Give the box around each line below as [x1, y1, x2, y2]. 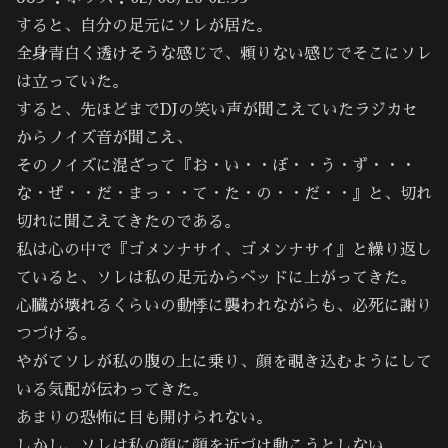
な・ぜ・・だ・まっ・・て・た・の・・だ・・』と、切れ [16, 185, 432, 202]
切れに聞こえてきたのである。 [16, 213, 240, 230]
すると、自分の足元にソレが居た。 [16, 17, 272, 34]
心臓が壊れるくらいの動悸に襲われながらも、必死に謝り [16, 297, 432, 314]
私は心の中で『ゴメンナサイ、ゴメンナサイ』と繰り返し [16, 241, 432, 258]
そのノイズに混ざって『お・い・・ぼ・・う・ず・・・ [16, 157, 416, 174]
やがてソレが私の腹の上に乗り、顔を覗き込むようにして [16, 353, 432, 370]
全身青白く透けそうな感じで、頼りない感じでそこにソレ [16, 45, 432, 62]
